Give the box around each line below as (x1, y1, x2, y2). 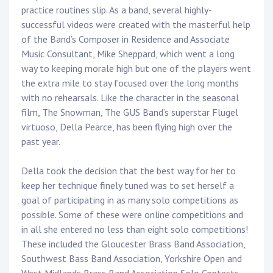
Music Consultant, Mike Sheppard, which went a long (21, 48, 235, 60)
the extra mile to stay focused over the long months (21, 77, 239, 90)
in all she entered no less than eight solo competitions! (21, 223, 248, 236)
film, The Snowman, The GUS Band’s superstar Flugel (21, 106, 238, 119)
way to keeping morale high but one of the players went (21, 62, 251, 75)
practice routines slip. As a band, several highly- (21, 4, 212, 16)
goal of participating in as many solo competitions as (21, 194, 238, 207)
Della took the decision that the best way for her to (21, 165, 236, 177)
